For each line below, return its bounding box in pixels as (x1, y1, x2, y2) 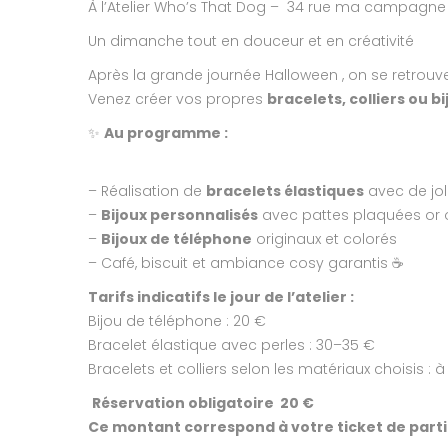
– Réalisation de (88, 181, 206, 202)
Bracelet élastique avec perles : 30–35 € (88, 335, 375, 356)
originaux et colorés (252, 229, 397, 250)
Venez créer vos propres (88, 89, 267, 110)
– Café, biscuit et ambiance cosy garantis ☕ (88, 253, 404, 274)
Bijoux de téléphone (101, 229, 252, 250)
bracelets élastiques (206, 181, 364, 202)
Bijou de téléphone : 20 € (88, 311, 266, 332)
